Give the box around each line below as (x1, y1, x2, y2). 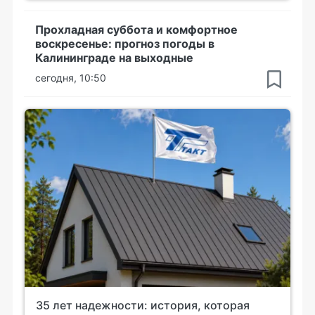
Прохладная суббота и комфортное (35, 22, 238, 37)
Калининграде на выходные (35, 51, 193, 65)
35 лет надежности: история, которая (36, 297, 250, 312)
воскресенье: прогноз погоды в (35, 37, 214, 51)
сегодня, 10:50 (35, 72, 106, 84)
